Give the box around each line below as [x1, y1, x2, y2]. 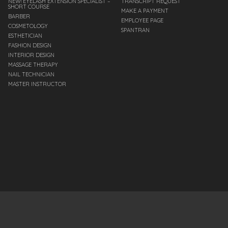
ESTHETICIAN [8, 32, 42, 40]
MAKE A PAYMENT [121, 7, 169, 15]
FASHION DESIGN [8, 42, 51, 49]
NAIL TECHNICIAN [8, 71, 54, 78]
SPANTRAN [121, 26, 150, 34]
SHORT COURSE [8, 3, 49, 11]
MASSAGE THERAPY [8, 61, 58, 69]
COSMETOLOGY [8, 22, 48, 30]
